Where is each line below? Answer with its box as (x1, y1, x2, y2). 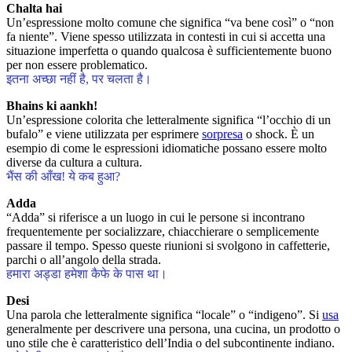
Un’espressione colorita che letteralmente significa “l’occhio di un (6, 112, 331, 126)
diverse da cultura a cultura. (6, 155, 142, 169)
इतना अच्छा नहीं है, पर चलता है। (6, 71, 152, 86)
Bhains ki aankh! (6, 98, 97, 112)
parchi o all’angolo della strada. (6, 252, 161, 266)
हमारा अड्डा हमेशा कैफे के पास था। (6, 266, 167, 280)
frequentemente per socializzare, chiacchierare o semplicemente (6, 224, 319, 238)
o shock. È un (243, 126, 314, 141)
